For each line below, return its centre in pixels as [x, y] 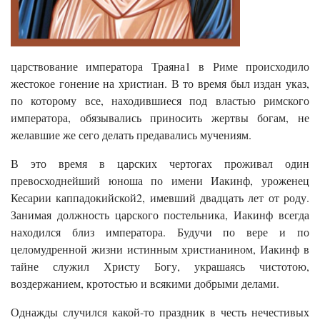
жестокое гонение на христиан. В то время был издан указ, [160, 83]
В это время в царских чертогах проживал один [160, 163]
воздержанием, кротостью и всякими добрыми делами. [145, 283]
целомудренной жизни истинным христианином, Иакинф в [160, 249]
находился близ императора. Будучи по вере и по [160, 231]
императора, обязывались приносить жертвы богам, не [160, 117]
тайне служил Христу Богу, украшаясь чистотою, [160, 266]
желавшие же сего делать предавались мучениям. [131, 134]
